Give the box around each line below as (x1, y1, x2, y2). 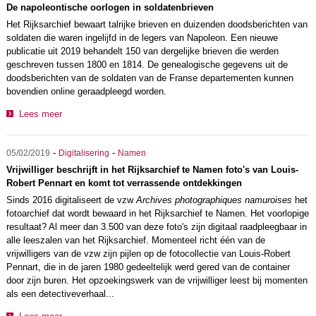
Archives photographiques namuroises (135, 195, 295, 206)
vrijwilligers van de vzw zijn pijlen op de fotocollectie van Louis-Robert (6, 248, 291, 260)
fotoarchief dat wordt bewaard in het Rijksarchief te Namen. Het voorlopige (6, 208, 309, 219)
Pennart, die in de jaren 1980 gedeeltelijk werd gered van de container (6, 262, 290, 273)
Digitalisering (58, 149, 109, 158)
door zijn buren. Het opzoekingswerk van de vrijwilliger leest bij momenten (6, 275, 308, 286)
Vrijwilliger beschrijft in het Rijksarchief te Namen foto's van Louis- (6, 164, 298, 176)
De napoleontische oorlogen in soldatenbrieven (6, 2, 214, 13)
